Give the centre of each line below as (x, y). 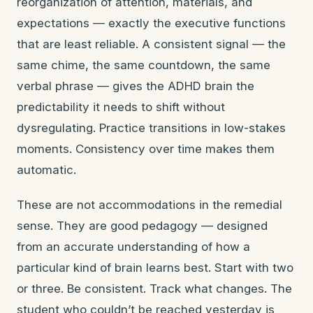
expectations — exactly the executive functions (151, 23)
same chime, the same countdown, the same (144, 65)
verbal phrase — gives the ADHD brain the (136, 86)
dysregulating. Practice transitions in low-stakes (151, 128)
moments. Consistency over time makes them (146, 149)
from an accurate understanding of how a (133, 247)
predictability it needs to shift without (121, 107)
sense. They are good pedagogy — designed (142, 226)
